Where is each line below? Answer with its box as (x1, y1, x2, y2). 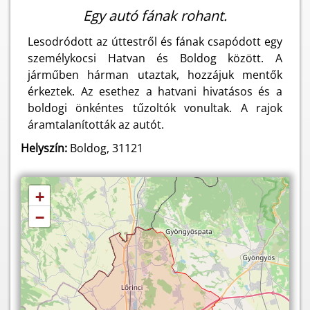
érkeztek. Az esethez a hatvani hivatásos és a (28, 84, 282, 99)
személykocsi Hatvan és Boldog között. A (28, 51, 282, 66)
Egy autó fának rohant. (83, 6, 227, 25)
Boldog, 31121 (67, 140, 143, 156)
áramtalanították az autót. (28, 117, 164, 132)
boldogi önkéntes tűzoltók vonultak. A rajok (28, 100, 282, 116)
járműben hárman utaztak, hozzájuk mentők (28, 67, 282, 82)
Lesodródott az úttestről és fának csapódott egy (28, 34, 282, 49)
